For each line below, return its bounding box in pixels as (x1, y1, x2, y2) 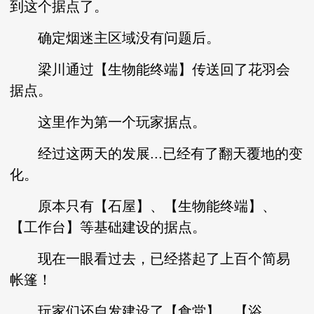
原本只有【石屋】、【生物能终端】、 (10, 198, 277, 214)
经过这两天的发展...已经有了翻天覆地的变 (10, 146, 303, 161)
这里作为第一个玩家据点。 (10, 114, 207, 130)
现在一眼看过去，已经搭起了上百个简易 (10, 251, 291, 266)
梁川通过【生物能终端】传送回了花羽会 (10, 62, 291, 77)
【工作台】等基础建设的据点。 (10, 219, 207, 235)
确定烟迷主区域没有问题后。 (10, 30, 221, 46)
